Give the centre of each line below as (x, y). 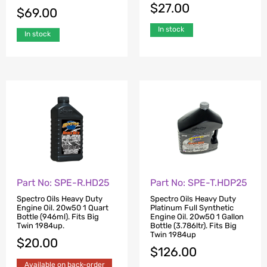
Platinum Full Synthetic (192, 207)
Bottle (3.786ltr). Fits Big (193, 225)
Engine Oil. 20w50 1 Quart (63, 207)
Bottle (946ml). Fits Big (58, 216)
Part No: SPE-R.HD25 (63, 183)
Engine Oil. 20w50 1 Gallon (197, 216)
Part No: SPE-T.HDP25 (199, 183)
